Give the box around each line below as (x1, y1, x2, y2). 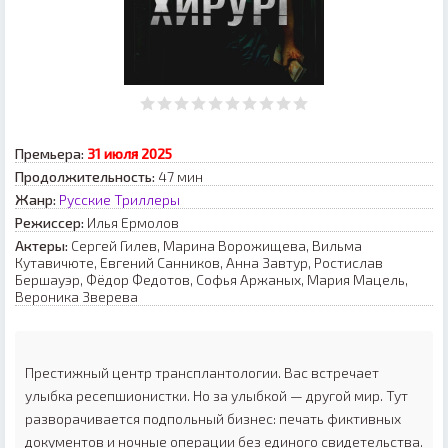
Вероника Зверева (15, 288, 138, 305)
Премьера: (15, 145, 84, 162)
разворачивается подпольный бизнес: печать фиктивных (25, 410, 401, 427)
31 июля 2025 (87, 145, 172, 162)
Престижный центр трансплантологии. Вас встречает (25, 364, 379, 381)
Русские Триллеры (59, 191, 180, 208)
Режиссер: (15, 214, 84, 231)
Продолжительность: (15, 168, 155, 185)
